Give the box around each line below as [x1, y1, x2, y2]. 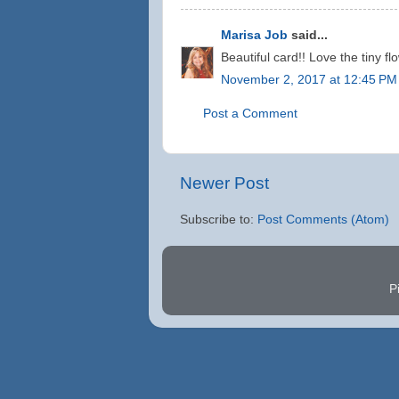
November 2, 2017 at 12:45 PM [221, 72, 397, 86]
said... [288, 28, 328, 42]
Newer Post [180, 174, 269, 192]
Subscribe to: [180, 212, 257, 226]
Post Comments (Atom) [257, 212, 389, 226]
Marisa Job [221, 28, 288, 42]
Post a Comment [203, 106, 297, 120]
